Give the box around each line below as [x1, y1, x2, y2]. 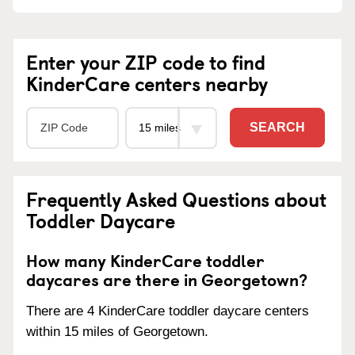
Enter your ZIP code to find [26, 47, 265, 76]
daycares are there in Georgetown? [26, 265, 307, 292]
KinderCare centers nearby [26, 68, 268, 97]
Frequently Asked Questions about [26, 184, 326, 213]
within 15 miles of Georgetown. [26, 323, 208, 339]
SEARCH [250, 120, 305, 135]
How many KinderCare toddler [26, 246, 265, 273]
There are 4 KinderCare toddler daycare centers [26, 303, 309, 319]
